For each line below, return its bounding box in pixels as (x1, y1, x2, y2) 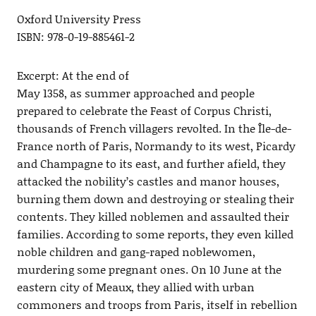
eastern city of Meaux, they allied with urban (16, 279, 255, 296)
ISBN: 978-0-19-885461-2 (16, 28, 135, 45)
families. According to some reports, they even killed (16, 226, 293, 243)
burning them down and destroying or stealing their (16, 190, 294, 207)
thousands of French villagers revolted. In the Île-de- (16, 120, 291, 137)
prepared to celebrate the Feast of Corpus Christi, (16, 102, 272, 119)
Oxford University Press (16, 11, 141, 28)
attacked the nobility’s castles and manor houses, (16, 173, 279, 190)
